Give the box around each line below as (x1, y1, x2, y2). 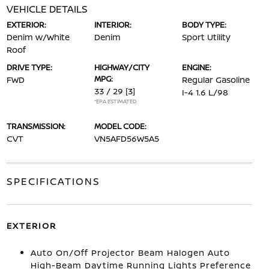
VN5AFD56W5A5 (94, 133, 159, 144)
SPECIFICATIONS (6, 175, 100, 188)
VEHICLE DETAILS (6, 2, 88, 16)
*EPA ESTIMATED (94, 97, 136, 105)
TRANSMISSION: (6, 121, 65, 131)
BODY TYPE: (182, 19, 227, 30)
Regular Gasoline (182, 74, 250, 85)
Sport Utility (182, 31, 231, 43)
